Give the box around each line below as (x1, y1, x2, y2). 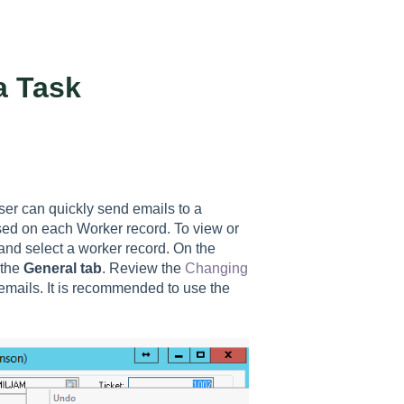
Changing (184, 261, 248, 277)
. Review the (101, 261, 185, 277)
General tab (23, 261, 102, 277)
